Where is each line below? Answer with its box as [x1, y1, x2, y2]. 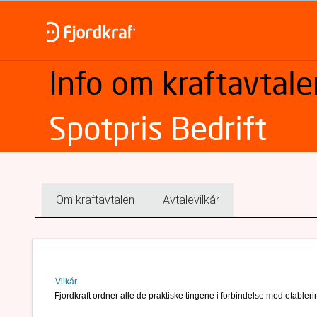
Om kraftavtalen [56, 193, 134, 207]
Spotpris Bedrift [49, 109, 267, 148]
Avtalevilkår [163, 193, 219, 207]
